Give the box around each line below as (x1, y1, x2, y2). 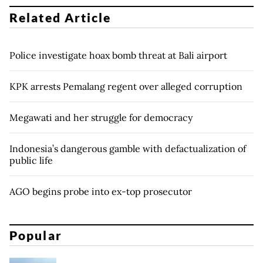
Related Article (9, 9, 112, 25)
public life (9, 154, 53, 166)
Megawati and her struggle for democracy (9, 111, 193, 123)
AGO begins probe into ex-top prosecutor (9, 185, 192, 197)
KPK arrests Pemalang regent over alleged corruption (9, 80, 242, 92)
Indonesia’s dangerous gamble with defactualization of (9, 142, 246, 154)
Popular (9, 228, 62, 243)
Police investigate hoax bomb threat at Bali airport (9, 49, 227, 61)
